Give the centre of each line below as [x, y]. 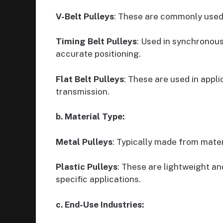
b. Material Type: [90, 117]
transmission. [83, 91]
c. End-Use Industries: [100, 204]
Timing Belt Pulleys [96, 42]
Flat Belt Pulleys [90, 79]
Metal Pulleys [84, 142]
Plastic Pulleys [87, 167]
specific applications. [98, 179]
